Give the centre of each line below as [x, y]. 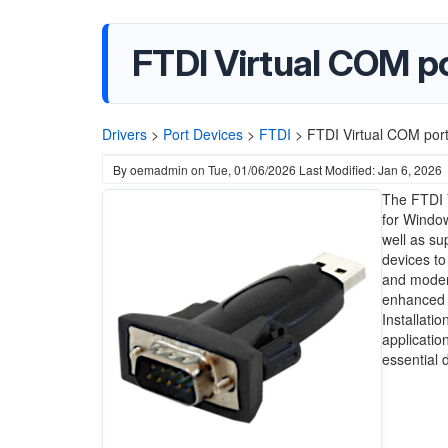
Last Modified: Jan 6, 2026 [370, 169]
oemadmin [159, 169]
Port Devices [203, 134]
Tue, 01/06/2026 [252, 169]
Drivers [124, 134]
